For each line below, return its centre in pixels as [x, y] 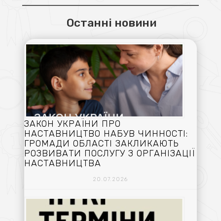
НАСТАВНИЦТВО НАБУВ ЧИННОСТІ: [106, 134]
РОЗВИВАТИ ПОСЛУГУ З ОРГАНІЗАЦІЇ [109, 154]
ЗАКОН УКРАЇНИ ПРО [72, 124]
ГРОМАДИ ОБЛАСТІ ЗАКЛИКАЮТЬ [101, 144]
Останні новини [112, 22]
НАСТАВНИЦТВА [62, 164]
